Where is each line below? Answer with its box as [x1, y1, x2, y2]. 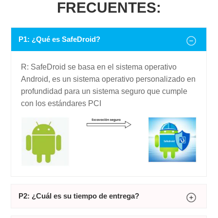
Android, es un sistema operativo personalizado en [21, 75, 196, 84]
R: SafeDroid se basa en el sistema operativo [21, 63, 177, 72]
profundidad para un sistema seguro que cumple [21, 87, 188, 96]
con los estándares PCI [21, 99, 102, 108]
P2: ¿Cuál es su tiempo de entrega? [18, 192, 140, 200]
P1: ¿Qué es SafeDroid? [18, 35, 101, 44]
